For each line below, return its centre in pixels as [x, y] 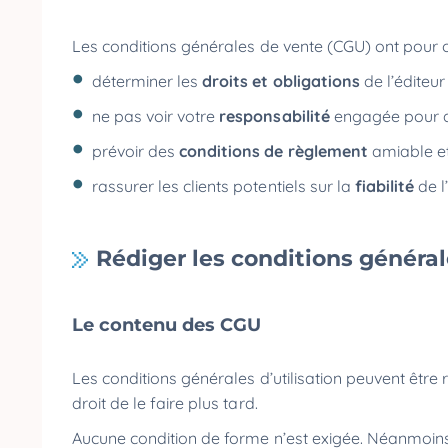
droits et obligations [283, 81]
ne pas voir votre [156, 116]
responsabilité [276, 116]
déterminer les [147, 81]
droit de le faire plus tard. [167, 403]
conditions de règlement [275, 151]
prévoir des [136, 151]
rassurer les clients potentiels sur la [223, 186]
